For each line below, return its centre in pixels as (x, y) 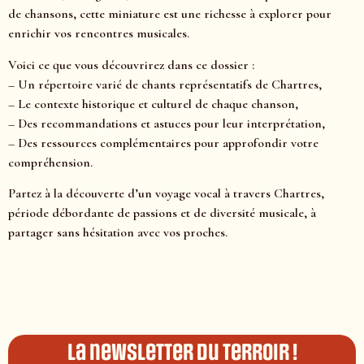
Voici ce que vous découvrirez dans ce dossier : (131, 65)
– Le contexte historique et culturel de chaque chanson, (153, 104)
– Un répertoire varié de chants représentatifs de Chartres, (165, 84)
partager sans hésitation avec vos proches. (118, 232)
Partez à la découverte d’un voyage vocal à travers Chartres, (166, 193)
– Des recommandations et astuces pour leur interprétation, (167, 123)
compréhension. (50, 162)
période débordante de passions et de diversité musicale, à (162, 212)
